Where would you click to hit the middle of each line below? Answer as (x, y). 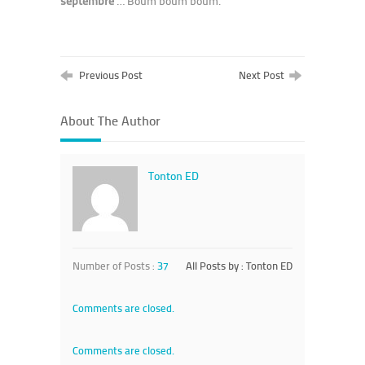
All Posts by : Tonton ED (239, 265)
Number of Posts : (115, 265)
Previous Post (110, 75)
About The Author (110, 120)
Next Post (264, 75)
